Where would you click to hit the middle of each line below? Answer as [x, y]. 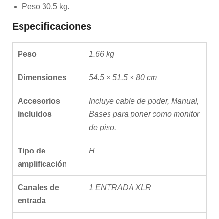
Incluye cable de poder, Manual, [144, 101]
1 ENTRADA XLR [120, 187]
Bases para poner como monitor [144, 114]
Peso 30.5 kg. [46, 7]
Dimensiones [42, 77]
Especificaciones [52, 26]
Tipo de [32, 151]
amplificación [42, 164]
